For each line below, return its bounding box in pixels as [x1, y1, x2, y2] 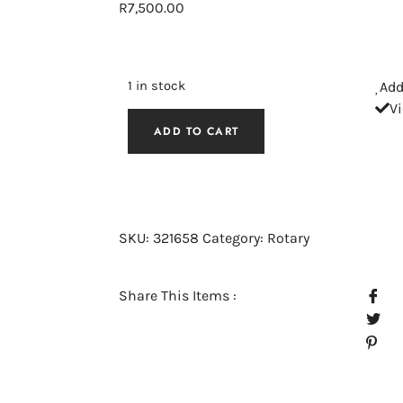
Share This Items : [119, 287, 237, 305]
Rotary [267, 229, 309, 247]
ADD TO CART [154, 123, 239, 140]
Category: [202, 229, 267, 247]
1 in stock [128, 78, 185, 94]
